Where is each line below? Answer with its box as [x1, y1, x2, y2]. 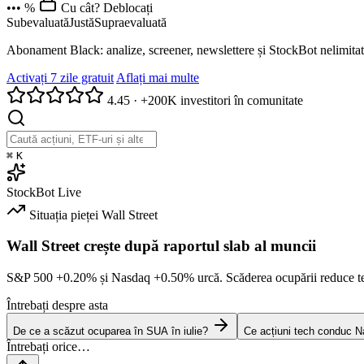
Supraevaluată [94, 15, 167, 29]
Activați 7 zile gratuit [6, 70, 114, 84]
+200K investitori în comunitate [141, 93, 303, 107]
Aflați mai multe [116, 70, 199, 84]
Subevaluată [6, 15, 69, 29]
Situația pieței [29, 207, 98, 222]
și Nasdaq [97, 271, 154, 285]
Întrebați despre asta [6, 298, 108, 313]
